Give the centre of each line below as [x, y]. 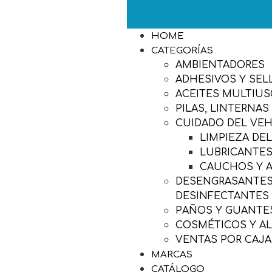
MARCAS [172, 254]
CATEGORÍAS [182, 50]
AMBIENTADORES [220, 65]
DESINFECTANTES [223, 196]
